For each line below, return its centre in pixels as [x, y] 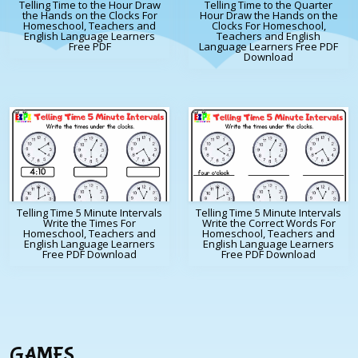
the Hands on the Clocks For [89, 16]
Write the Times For [89, 223]
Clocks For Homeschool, [268, 26]
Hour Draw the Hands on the [268, 16]
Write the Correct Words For [268, 223]
